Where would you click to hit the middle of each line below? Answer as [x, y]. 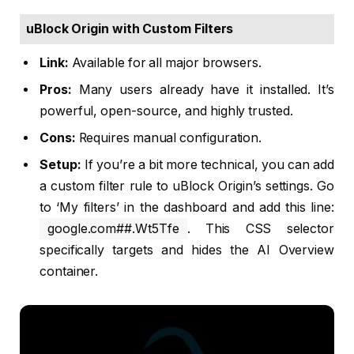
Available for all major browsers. [165, 62]
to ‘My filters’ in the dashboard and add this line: [187, 207]
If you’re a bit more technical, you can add [207, 164]
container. [69, 271]
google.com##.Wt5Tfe [113, 228]
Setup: [60, 164]
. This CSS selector [260, 228]
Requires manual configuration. [169, 137]
